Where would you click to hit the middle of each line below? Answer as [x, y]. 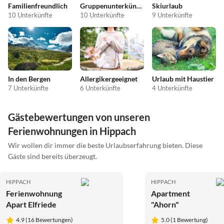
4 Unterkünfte [172, 88]
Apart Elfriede [31, 204]
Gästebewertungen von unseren [79, 117]
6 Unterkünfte [100, 88]
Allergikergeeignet [109, 79]
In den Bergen [29, 79]
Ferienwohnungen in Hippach [72, 131]
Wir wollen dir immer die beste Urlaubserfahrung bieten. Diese [105, 145]
